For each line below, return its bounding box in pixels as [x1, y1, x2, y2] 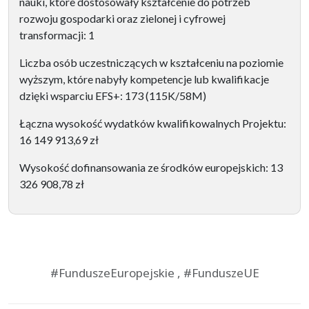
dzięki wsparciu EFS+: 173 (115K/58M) [19, 88, 206, 102]
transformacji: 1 [19, 28, 94, 41]
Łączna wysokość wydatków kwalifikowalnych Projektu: [19, 116, 286, 130]
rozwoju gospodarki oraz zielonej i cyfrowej [19, 11, 226, 25]
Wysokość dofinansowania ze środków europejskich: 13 [19, 160, 283, 174]
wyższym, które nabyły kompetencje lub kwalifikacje [19, 72, 269, 86]
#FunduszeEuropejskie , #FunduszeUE [50, 264, 259, 281]
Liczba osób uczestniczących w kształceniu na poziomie [19, 55, 283, 69]
